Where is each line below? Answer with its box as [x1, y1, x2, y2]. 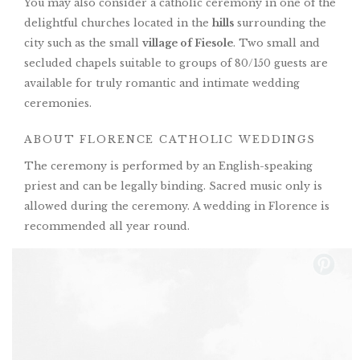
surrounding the [234, 17, 326, 30]
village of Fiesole [142, 37, 233, 50]
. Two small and [233, 37, 320, 50]
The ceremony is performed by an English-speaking [24, 160, 313, 173]
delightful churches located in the [24, 17, 212, 30]
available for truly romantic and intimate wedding [24, 77, 300, 90]
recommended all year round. [24, 220, 190, 233]
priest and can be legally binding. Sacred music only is [24, 180, 322, 193]
